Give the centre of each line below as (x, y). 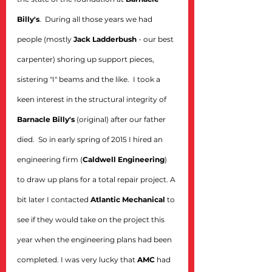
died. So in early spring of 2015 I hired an (91, 139)
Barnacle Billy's (46, 119)
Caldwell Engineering (124, 159)
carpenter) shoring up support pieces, (87, 59)
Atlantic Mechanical (128, 199)
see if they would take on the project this (92, 219)
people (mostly (45, 39)
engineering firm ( (50, 159)
